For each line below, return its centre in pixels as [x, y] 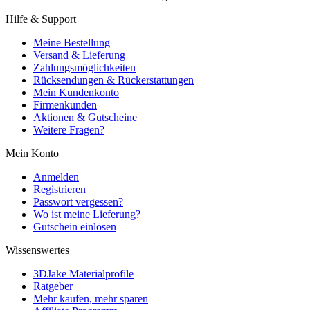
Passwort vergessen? [78, 201]
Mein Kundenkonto [76, 92]
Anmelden [56, 176]
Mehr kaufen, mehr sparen [91, 298]
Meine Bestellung [72, 42]
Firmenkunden [65, 104]
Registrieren [60, 189]
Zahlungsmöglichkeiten [84, 67]
